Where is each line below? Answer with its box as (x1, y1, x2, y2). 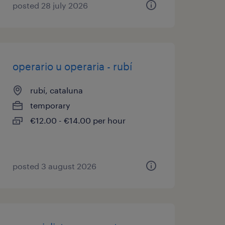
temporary (30, 100, 70, 110)
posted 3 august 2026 (12, 161, 96, 171)
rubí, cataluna (30, 85, 83, 95)
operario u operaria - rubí (12, 60, 132, 72)
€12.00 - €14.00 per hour (30, 116, 126, 125)
